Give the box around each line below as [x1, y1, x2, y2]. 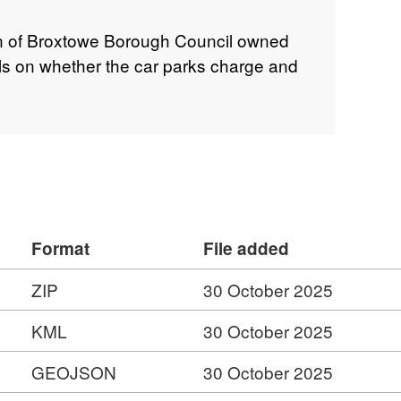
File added [203, 236, 289, 261]
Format [31, 236, 90, 261]
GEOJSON [31, 360, 116, 385]
